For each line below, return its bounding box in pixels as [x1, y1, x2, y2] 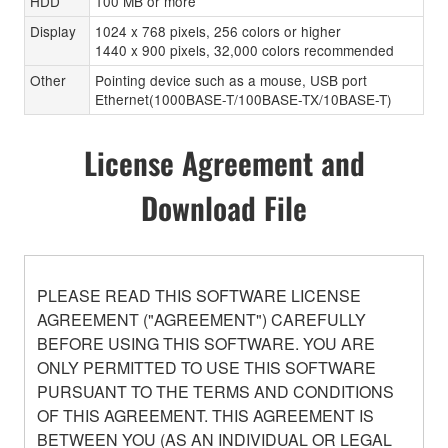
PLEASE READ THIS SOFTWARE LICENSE [37, 283, 361, 307]
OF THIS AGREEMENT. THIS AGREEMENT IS [37, 403, 374, 427]
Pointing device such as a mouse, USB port [95, 69, 367, 90]
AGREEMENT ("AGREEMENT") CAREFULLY [37, 307, 366, 331]
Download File [141, 184, 307, 230]
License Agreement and [83, 139, 365, 185]
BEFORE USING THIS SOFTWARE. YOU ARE [37, 331, 375, 355]
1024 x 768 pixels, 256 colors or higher [95, 20, 341, 41]
